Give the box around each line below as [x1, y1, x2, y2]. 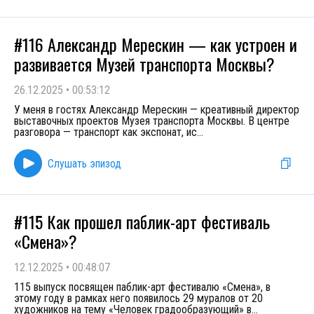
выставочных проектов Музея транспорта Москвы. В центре [14, 114, 289, 128]
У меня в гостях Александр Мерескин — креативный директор [14, 103, 299, 116]
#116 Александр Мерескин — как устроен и [14, 32, 297, 57]
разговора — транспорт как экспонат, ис [14, 125, 197, 139]
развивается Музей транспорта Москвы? [14, 51, 275, 76]
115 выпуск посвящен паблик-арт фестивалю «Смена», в [14, 280, 271, 294]
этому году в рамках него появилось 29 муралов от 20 [14, 292, 263, 305]
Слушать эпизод [48, 156, 121, 170]
